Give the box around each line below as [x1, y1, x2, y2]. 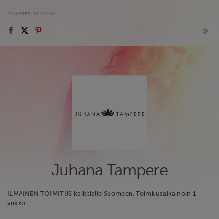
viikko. [7, 200, 27, 207]
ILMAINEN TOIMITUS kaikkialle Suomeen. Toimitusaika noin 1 [7, 190, 196, 197]
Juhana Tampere [51, 161, 168, 179]
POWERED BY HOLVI [7, 11, 56, 16]
